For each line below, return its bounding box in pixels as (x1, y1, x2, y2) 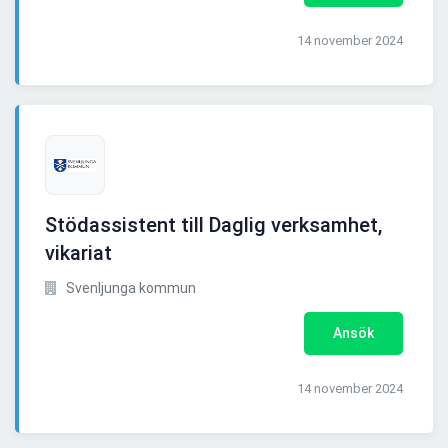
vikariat (45, 241, 112, 266)
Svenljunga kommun (63, 280, 196, 297)
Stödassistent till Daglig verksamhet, (45, 213, 382, 238)
